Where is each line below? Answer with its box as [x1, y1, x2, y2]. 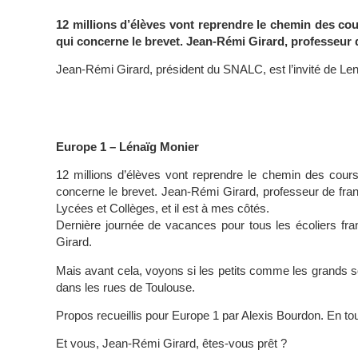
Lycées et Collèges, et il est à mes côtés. [56, 201, 269, 216]
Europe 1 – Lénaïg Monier [56, 139, 199, 153]
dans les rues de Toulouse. [56, 280, 195, 294]
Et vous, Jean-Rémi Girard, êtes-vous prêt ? [56, 336, 287, 351]
